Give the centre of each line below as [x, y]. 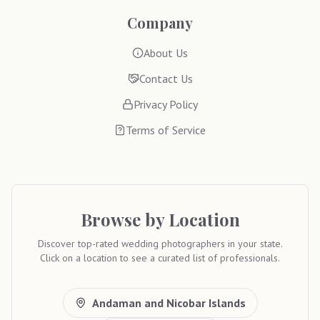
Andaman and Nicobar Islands [169, 303]
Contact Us [166, 79]
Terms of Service [166, 130]
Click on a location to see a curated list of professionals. [160, 258]
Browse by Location [160, 219]
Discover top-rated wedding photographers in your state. [160, 244]
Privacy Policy [166, 104]
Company [160, 22]
